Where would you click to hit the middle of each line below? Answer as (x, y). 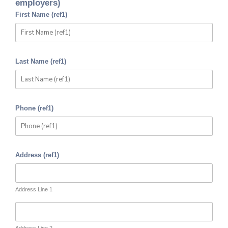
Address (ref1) (37, 155)
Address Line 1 (34, 190)
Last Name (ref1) (41, 62)
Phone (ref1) (34, 108)
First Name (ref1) (41, 15)
